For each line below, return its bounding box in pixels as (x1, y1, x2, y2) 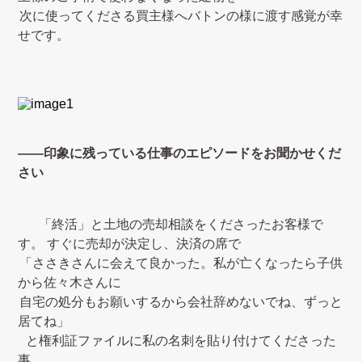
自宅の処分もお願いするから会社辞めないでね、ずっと (19, 295, 343, 309)
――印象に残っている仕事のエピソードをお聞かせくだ (18, 146, 342, 160)
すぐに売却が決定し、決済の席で (47, 237, 242, 250)
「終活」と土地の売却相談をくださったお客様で (39, 217, 323, 231)
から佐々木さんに (18, 276, 122, 289)
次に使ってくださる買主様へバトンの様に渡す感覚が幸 (19, 9, 343, 23)
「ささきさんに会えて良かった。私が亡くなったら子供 (19, 256, 343, 270)
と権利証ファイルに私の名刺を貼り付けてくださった (26, 334, 336, 347)
